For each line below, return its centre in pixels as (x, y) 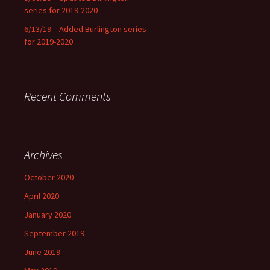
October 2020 (49, 177)
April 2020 (42, 196)
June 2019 (42, 252)
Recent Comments (67, 96)
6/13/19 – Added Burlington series (85, 29)
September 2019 (54, 233)
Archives (43, 155)
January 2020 (48, 215)
